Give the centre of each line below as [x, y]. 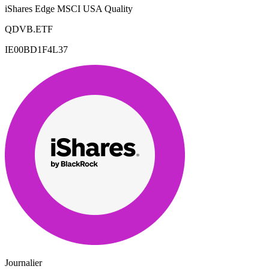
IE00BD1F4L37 [36, 50]
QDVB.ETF [29, 29]
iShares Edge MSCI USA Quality [69, 9]
